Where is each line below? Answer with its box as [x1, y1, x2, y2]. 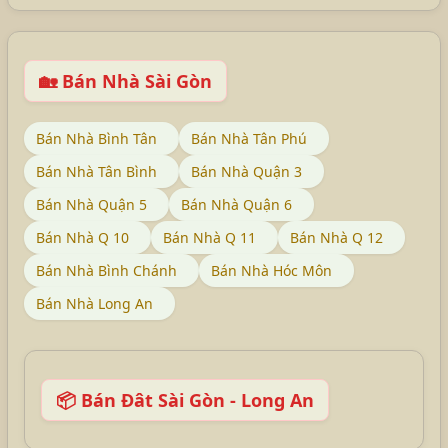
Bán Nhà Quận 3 [191, 162, 302, 182]
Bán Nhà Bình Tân [36, 129, 157, 149]
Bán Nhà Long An [36, 294, 153, 314]
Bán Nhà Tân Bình [36, 162, 157, 182]
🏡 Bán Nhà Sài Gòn [39, 69, 212, 94]
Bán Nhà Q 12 [290, 228, 383, 248]
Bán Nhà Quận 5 [36, 195, 147, 215]
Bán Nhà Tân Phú [191, 129, 307, 149]
